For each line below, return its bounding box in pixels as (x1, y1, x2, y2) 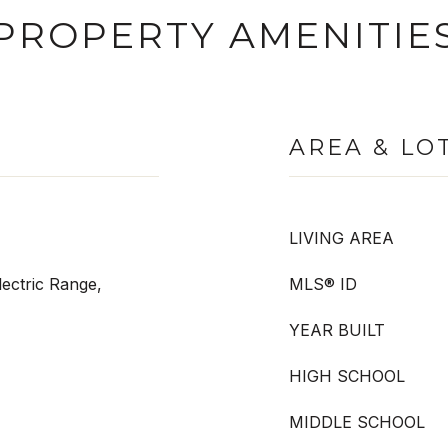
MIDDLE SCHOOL (289, 412, 425, 432)
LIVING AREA (289, 228, 394, 248)
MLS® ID (289, 274, 357, 294)
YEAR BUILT (289, 320, 385, 340)
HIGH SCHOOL (289, 366, 405, 386)
